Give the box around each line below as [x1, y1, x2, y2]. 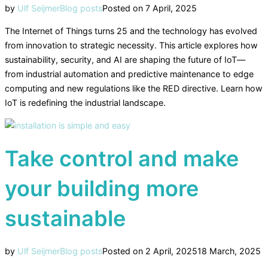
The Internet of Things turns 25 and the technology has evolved [5, 25, 257, 36]
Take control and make [5, 145, 239, 172]
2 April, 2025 [145, 245, 197, 256]
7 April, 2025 [145, 2, 197, 13]
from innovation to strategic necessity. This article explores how [5, 39, 258, 50]
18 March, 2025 [197, 245, 261, 256]
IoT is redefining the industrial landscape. [5, 97, 166, 108]
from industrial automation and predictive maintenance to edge [5, 68, 254, 79]
